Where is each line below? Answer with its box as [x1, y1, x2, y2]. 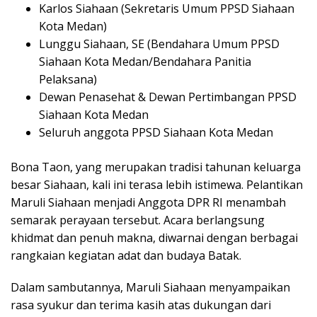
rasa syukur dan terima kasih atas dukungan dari [11, 297, 271, 313]
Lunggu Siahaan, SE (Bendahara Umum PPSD [39, 36, 279, 52]
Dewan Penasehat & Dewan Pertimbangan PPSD [39, 89, 296, 105]
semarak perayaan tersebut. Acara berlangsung [11, 212, 265, 229]
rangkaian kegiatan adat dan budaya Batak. [11, 248, 241, 264]
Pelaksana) [39, 71, 97, 88]
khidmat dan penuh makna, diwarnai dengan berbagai [11, 230, 298, 246]
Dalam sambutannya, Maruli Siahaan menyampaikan [11, 279, 290, 296]
